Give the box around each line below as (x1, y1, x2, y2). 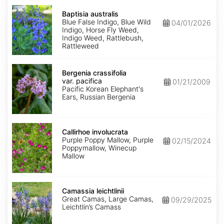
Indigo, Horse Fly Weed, (62, 25, 139, 34)
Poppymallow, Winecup (62, 143, 136, 152)
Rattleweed (62, 41, 99, 50)
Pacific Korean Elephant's (62, 84, 143, 93)
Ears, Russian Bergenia (62, 92, 135, 101)
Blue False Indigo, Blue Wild (62, 17, 151, 26)
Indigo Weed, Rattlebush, (62, 33, 143, 42)
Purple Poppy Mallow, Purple (62, 135, 153, 144)
